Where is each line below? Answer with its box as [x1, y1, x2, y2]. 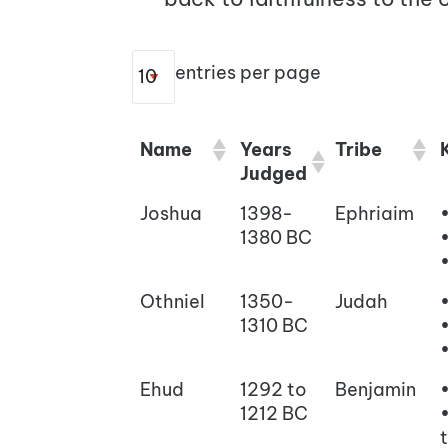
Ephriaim [334, 201, 414, 225]
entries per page [174, 60, 321, 84]
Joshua [139, 201, 202, 225]
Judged [239, 161, 307, 185]
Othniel [139, 289, 205, 313]
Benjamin [334, 377, 416, 401]
